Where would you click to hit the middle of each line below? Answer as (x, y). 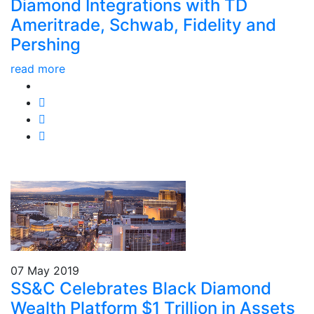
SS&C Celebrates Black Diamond (141, 288)
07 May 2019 (45, 270)
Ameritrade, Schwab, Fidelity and (143, 25)
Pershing (46, 44)
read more (38, 68)
